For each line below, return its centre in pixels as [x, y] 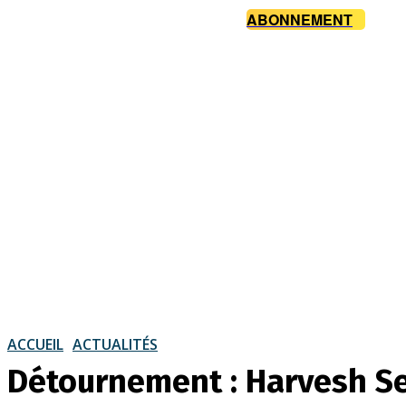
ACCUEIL [35, 344]
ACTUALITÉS [115, 344]
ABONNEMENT [300, 20]
